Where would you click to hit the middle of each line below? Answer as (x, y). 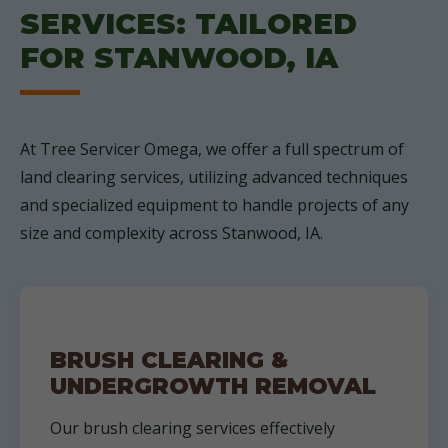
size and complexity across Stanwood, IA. (171, 233)
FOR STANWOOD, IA (179, 57)
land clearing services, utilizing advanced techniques (214, 177)
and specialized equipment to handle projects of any (214, 205)
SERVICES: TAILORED (188, 23)
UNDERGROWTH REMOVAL (213, 386)
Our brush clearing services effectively (192, 428)
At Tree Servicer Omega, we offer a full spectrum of (212, 149)
